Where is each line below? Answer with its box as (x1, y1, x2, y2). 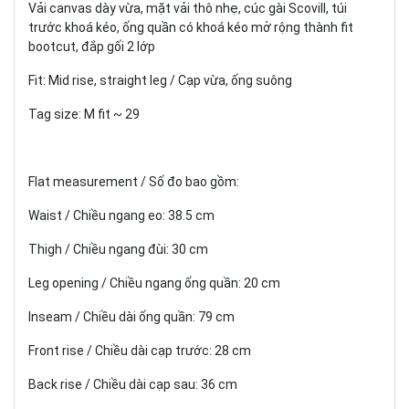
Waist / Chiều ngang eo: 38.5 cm (28, 207, 215, 223)
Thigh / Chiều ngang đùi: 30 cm (28, 241, 208, 257)
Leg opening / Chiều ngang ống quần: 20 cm (28, 275, 280, 290)
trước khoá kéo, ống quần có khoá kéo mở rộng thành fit (28, 19, 353, 35)
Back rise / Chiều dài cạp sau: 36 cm (28, 376, 237, 392)
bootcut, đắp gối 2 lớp (28, 38, 155, 54)
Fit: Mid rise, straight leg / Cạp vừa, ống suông (28, 72, 292, 88)
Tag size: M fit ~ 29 (28, 106, 140, 121)
